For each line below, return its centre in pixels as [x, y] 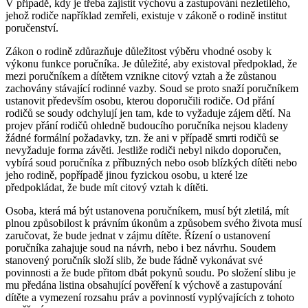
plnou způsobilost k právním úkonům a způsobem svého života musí [154, 223]
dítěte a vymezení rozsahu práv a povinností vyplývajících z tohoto [150, 297]
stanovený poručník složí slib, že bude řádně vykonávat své [134, 260]
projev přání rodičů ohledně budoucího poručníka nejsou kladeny [147, 125]
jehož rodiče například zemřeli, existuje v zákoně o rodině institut [146, 15]
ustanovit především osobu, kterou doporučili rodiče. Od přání [140, 100]
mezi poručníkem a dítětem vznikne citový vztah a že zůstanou [141, 76]
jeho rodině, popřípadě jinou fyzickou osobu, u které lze [126, 175]
